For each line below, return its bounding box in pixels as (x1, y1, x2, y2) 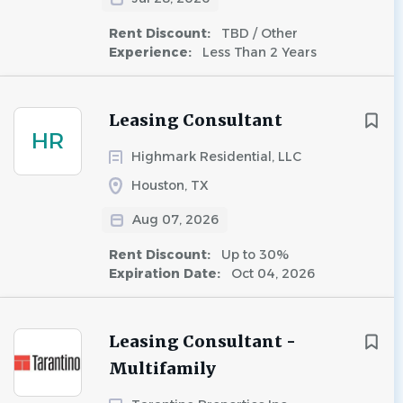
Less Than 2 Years (199, 44, 317, 60)
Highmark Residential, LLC (131, 148, 301, 165)
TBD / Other (218, 25, 298, 41)
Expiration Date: (109, 265, 224, 282)
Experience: (109, 44, 195, 60)
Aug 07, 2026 (132, 211, 219, 228)
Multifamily (109, 358, 216, 379)
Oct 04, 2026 (228, 265, 315, 282)
